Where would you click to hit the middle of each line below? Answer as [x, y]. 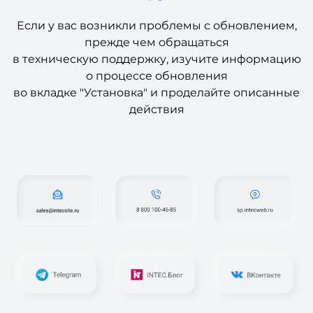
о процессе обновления [156, 76]
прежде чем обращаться [156, 43]
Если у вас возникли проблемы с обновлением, [156, 26]
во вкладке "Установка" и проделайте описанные [156, 93]
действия [156, 110]
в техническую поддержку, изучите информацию [156, 59]
